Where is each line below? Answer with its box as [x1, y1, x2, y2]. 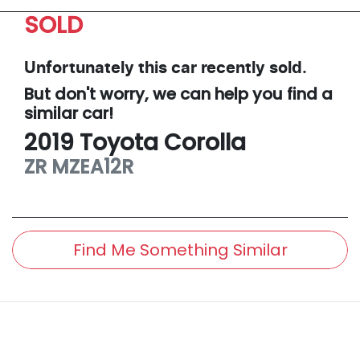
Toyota [80, 126, 158, 158]
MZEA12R [51, 153, 133, 180]
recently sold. [197, 59, 307, 76]
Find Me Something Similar [72, 238, 288, 261]
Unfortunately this [24, 59, 171, 76]
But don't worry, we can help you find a [24, 82, 333, 105]
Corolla [164, 126, 246, 158]
